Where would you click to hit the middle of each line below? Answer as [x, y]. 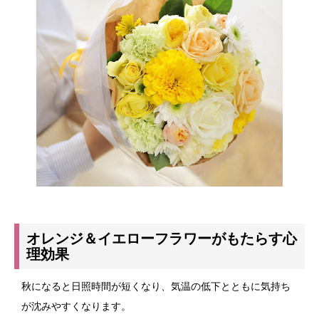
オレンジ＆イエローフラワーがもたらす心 [162, 239]
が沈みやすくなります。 [76, 307]
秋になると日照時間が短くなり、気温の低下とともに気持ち [156, 287]
